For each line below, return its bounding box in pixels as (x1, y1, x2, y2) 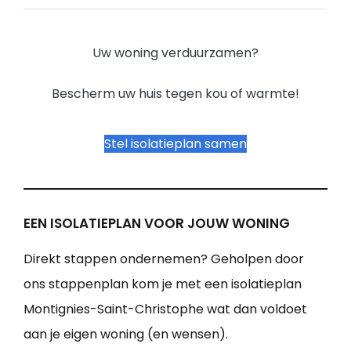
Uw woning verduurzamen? (92, 44, 259, 63)
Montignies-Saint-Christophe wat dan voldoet (24, 300, 307, 319)
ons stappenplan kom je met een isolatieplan (24, 275, 302, 294)
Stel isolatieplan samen (104, 135, 247, 154)
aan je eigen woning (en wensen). (24, 325, 228, 344)
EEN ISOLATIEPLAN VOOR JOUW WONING (24, 214, 290, 233)
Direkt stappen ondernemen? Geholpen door (24, 250, 304, 269)
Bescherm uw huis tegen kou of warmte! (52, 85, 299, 103)
